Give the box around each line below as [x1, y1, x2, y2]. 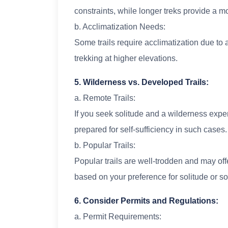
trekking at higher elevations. [74, 54, 178, 63]
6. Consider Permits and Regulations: [74, 196, 218, 206]
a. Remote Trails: [74, 94, 135, 103]
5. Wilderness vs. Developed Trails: [74, 78, 209, 87]
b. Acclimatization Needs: [74, 22, 165, 32]
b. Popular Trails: [74, 141, 135, 150]
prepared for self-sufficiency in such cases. [74, 125, 227, 134]
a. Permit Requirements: [74, 212, 161, 221]
